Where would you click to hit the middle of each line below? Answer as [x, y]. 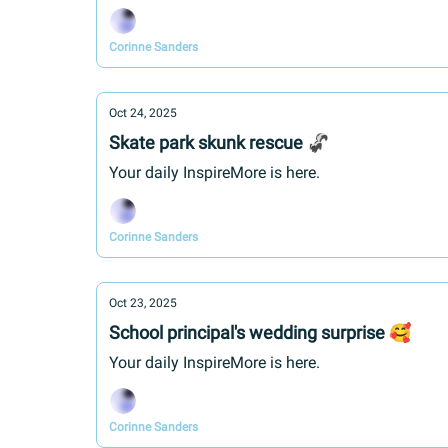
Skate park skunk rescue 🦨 [219, 142]
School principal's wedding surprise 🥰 [260, 332]
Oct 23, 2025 [143, 303]
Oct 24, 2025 [143, 113]
